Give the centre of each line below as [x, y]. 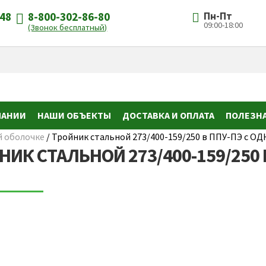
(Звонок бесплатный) [68, 27]
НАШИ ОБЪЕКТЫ [74, 115]
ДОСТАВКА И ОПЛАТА [168, 115]
